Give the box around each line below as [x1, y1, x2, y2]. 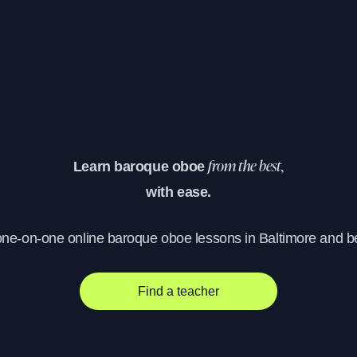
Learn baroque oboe [73, 159, 209, 175]
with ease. [146, 184, 211, 201]
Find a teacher [138, 284, 219, 298]
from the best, [208, 160, 284, 175]
